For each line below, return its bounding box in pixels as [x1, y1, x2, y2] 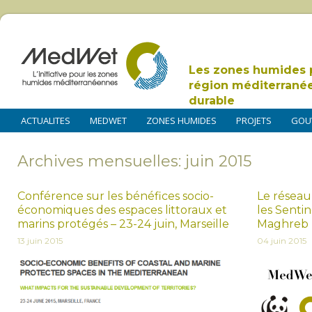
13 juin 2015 [17, 235, 63, 246]
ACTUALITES [21, 114, 70, 127]
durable [189, 94, 235, 107]
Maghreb [257, 217, 309, 231]
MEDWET [90, 114, 127, 127]
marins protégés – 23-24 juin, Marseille [17, 217, 229, 231]
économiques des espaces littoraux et [17, 203, 227, 217]
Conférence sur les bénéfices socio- [17, 189, 214, 203]
